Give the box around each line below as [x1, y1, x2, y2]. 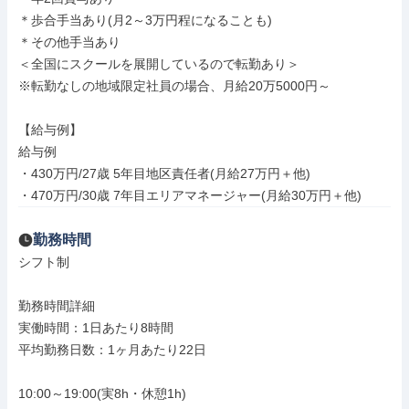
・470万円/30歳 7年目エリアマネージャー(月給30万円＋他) [18, 188, 362, 203]
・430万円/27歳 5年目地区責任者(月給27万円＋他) [18, 166, 310, 181]
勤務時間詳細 [18, 299, 95, 313]
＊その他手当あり [18, 35, 121, 49]
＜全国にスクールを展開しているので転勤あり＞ [18, 57, 299, 71]
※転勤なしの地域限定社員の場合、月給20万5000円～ [18, 79, 330, 93]
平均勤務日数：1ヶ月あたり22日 [18, 342, 206, 357]
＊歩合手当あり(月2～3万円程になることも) [18, 13, 272, 27]
